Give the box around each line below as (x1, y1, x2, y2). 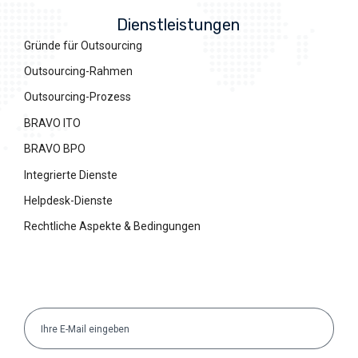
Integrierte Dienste (24, 168, 117, 181)
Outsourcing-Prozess (24, 90, 131, 104)
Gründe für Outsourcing (24, 38, 142, 52)
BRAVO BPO (24, 142, 86, 156)
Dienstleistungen (117, 14, 241, 34)
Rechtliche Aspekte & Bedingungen (24, 220, 201, 233)
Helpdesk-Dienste (24, 194, 113, 208)
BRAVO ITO (24, 116, 81, 129)
